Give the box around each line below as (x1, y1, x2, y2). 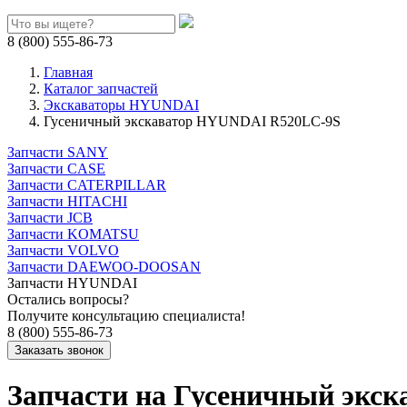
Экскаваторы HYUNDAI (44, 97, 199, 113)
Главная (44, 65, 93, 80)
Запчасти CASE (7, 161, 105, 176)
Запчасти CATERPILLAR (7, 177, 166, 193)
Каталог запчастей (44, 81, 158, 96)
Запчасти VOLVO (7, 243, 119, 258)
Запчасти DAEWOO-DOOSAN (7, 259, 201, 274)
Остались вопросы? (7, 292, 129, 307)
